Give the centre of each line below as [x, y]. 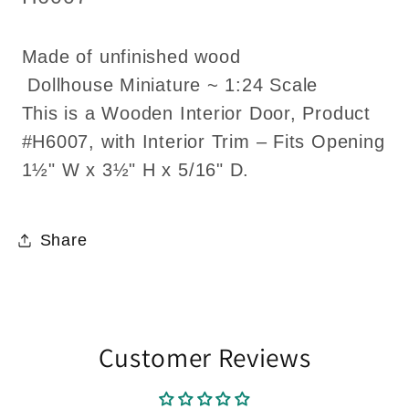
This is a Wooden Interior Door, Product [196, 114]
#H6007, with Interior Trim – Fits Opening [203, 142]
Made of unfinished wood [131, 57]
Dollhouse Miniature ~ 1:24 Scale [173, 85]
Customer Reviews [204, 357]
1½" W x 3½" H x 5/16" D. [136, 170]
